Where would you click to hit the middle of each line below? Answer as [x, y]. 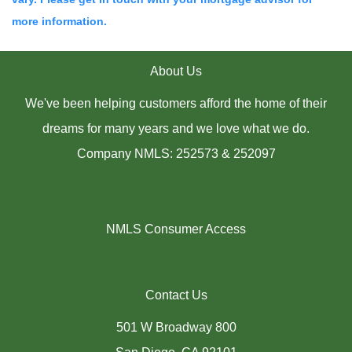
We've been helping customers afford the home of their [176, 103]
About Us [176, 71]
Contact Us [176, 295]
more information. [59, 21]
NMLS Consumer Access [176, 229]
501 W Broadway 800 [176, 327]
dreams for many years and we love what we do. [176, 128]
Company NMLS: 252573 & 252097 [176, 153]
